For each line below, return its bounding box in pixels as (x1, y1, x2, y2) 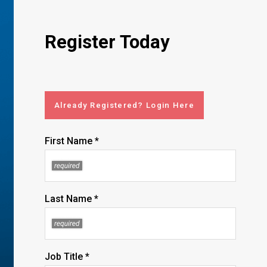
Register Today (45, 31, 170, 53)
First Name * (45, 135, 99, 147)
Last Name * (45, 193, 98, 204)
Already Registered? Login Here (54, 101, 194, 110)
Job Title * (45, 251, 89, 262)
